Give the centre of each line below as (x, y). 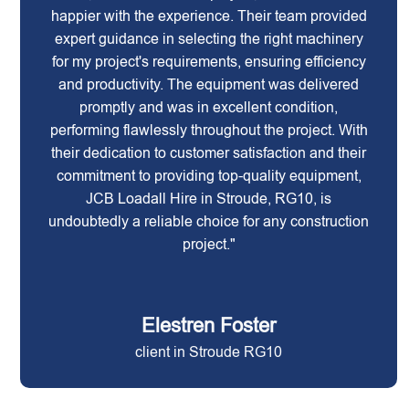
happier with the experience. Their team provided (209, 16)
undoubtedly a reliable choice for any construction (209, 221)
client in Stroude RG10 (209, 352)
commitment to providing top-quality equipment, (209, 176)
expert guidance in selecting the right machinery (209, 39)
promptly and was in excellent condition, (209, 107)
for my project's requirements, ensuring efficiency (209, 62)
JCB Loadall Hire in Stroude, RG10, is (209, 199)
